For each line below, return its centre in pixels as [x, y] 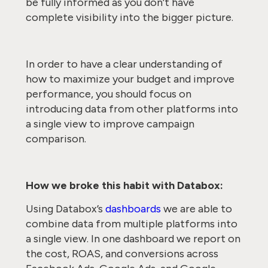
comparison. [56, 139]
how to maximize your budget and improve [130, 79]
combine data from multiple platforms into [131, 224]
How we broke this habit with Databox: [125, 185]
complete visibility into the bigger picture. [130, 17]
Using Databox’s [65, 209]
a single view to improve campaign [110, 124]
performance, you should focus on [108, 94]
